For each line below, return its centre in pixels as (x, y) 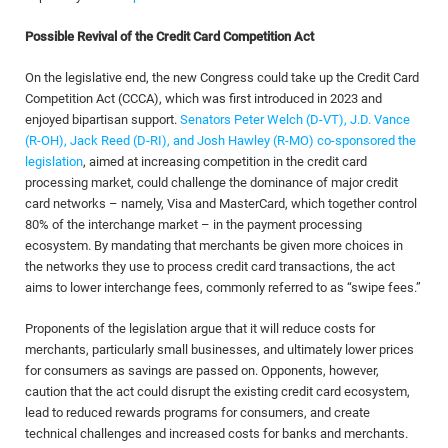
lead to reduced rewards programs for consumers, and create (197, 412)
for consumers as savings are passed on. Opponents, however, (202, 370)
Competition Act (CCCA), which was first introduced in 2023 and (203, 98)
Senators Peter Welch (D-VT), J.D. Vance (295, 119)
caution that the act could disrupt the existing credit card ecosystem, (217, 391)
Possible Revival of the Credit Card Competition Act (169, 36)
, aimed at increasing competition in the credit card (225, 161)
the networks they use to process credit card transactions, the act (210, 266)
